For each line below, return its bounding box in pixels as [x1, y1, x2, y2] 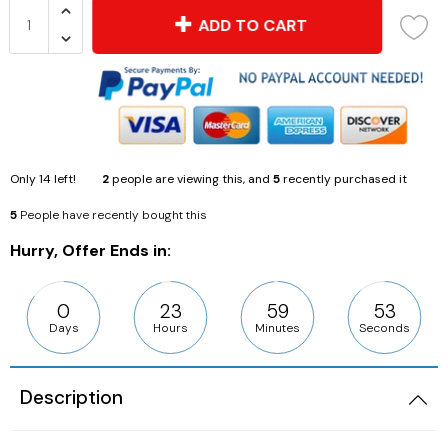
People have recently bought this [20, 206, 207, 223]
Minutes [255, 319, 300, 336]
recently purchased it [280, 170, 407, 187]
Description [20, 385, 123, 411]
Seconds [359, 319, 410, 336]
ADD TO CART [203, 14, 313, 36]
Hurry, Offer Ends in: [10, 239, 171, 261]
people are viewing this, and [109, 170, 273, 187]
